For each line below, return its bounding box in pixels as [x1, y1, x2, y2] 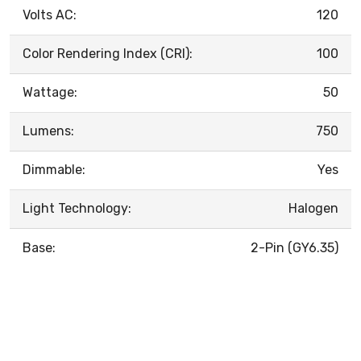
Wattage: [23, 84, 77, 100]
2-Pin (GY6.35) [251, 239, 338, 255]
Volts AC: [23, 6, 77, 23]
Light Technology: [23, 200, 131, 216]
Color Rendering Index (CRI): [23, 45, 193, 61]
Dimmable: [23, 161, 85, 177]
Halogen [288, 200, 338, 216]
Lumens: [23, 122, 74, 139]
